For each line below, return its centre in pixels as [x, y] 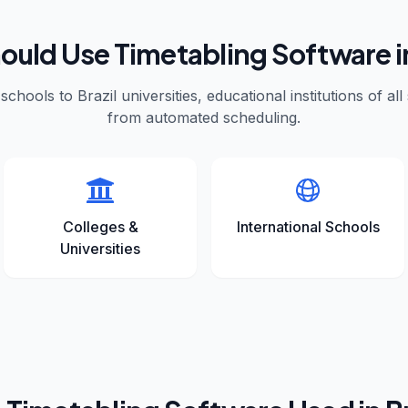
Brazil [97, 96]
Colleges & [100, 227]
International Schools [308, 227]
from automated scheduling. [204, 117]
